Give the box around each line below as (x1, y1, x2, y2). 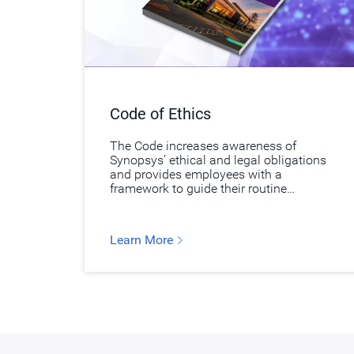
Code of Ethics (110, 104, 211, 123)
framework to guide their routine (110, 180, 287, 196)
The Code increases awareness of (110, 137, 296, 153)
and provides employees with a (110, 166, 282, 182)
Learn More (110, 232, 176, 247)
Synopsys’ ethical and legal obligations (110, 152, 326, 168)
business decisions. (110, 194, 219, 210)
